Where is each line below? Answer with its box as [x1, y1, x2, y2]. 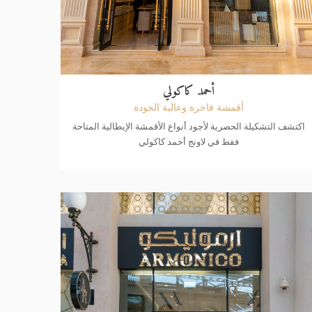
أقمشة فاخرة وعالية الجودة [134, 100, 244, 114]
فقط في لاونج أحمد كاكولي [139, 134, 240, 148]
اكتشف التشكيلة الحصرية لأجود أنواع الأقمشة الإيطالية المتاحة [72, 119, 306, 132]
